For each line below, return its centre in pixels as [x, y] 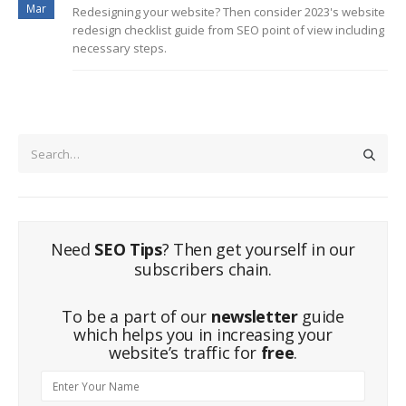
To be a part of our [136, 317]
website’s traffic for [184, 353]
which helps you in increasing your [203, 335]
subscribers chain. [203, 270]
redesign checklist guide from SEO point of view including [228, 30]
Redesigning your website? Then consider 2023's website [229, 12]
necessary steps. [120, 48]
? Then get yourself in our [259, 250]
